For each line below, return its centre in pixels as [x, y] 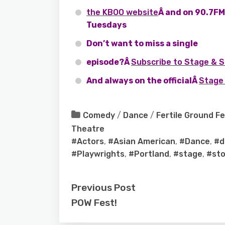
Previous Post [103, 188]
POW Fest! [94, 203]
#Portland [149, 154]
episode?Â [109, 62]
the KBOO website [122, 13]
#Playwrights [98, 154]
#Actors [88, 142]
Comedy [99, 116]
